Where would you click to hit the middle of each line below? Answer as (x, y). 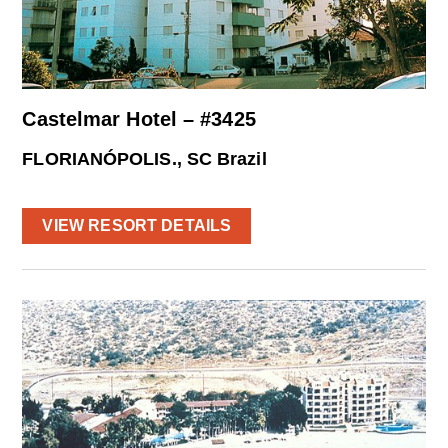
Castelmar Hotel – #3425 (139, 119)
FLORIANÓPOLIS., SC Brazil (144, 159)
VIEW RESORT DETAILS (137, 226)
